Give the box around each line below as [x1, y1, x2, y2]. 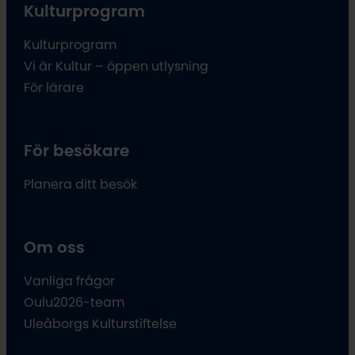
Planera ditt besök [24, 177, 138, 190]
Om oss [24, 239, 86, 255]
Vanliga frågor [24, 273, 116, 287]
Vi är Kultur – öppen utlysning [24, 59, 209, 72]
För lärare [24, 80, 85, 94]
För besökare [24, 142, 130, 158]
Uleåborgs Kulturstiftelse [24, 316, 177, 330]
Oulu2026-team [24, 295, 125, 308]
